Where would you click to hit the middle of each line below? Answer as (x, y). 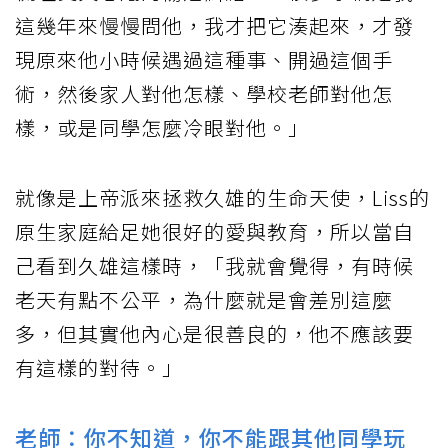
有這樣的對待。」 (99, 367)
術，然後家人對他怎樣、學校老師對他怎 (204, 93)
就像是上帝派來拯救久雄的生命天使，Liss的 (222, 197)
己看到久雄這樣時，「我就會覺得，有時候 (214, 265)
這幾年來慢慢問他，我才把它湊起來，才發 (214, 25)
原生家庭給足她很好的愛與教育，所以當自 (214, 231)
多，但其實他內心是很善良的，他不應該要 (214, 333)
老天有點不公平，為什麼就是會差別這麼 (204, 299)
